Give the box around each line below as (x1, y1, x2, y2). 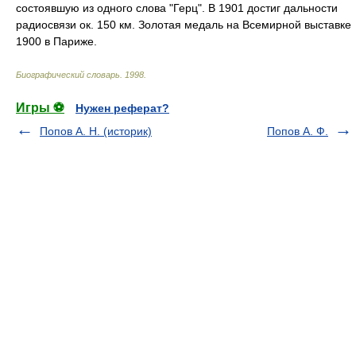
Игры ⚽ (16, 101, 64, 114)
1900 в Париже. (16, 35, 97, 48)
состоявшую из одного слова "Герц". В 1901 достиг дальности (16, 2, 338, 14)
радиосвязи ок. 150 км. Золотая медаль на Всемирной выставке (16, 18, 351, 31)
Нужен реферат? (75, 102, 169, 114)
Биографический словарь (16, 70, 120, 79)
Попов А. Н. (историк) (40, 125, 152, 137)
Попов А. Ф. (267, 125, 328, 137)
